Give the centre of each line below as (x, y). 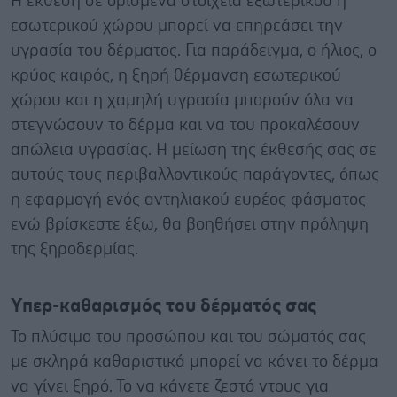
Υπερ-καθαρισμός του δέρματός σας (163, 306)
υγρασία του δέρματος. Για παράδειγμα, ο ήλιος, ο (194, 51)
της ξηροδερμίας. (74, 249)
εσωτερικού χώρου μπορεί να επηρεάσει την (177, 26)
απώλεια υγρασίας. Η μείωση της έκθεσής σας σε (194, 150)
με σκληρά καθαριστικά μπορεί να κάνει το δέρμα (195, 362)
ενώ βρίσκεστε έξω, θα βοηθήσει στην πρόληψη (190, 224)
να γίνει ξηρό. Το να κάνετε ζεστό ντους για (170, 386)
